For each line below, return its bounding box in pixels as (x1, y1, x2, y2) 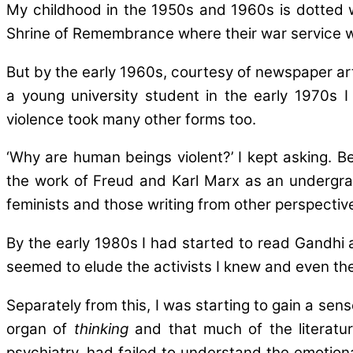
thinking (73, 319, 128, 338)
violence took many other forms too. (6, 110, 256, 128)
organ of (6, 319, 74, 338)
